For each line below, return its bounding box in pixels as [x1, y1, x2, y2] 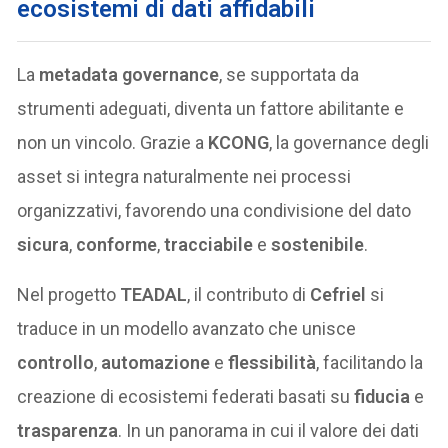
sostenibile [271, 233, 365, 255]
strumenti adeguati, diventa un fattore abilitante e [17, 97, 405, 119]
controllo [17, 351, 95, 373]
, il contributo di [187, 283, 311, 305]
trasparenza [17, 419, 119, 441]
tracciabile [164, 233, 254, 255]
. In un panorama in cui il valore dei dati [118, 419, 420, 441]
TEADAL [120, 283, 188, 305]
